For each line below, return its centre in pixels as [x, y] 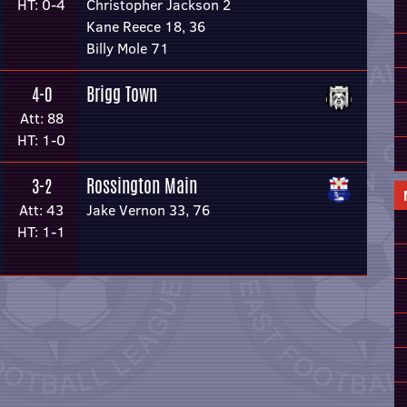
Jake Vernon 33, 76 [148, 210]
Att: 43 [41, 210]
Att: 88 [41, 118]
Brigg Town [122, 94]
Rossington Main [142, 186]
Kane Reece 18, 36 [146, 26]
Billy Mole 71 [128, 48]
